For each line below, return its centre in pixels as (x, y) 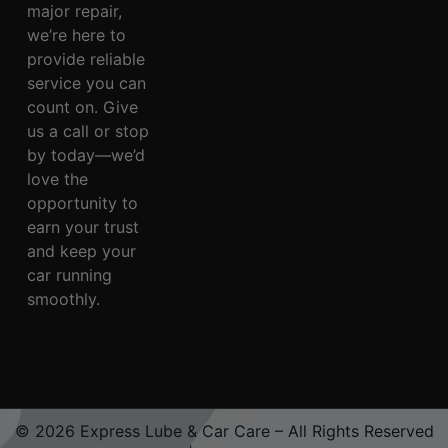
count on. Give (82, 107)
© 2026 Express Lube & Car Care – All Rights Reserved (224, 431)
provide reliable (85, 59)
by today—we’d (85, 155)
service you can (86, 83)
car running (69, 275)
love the (57, 179)
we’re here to (76, 35)
